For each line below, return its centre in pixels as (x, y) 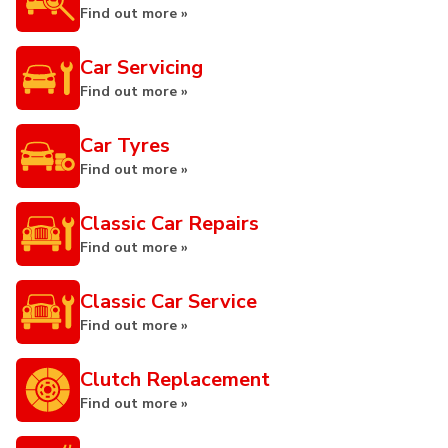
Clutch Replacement (175, 379)
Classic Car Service (168, 301)
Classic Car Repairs (169, 223)
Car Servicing (141, 67)
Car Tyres (125, 145)
